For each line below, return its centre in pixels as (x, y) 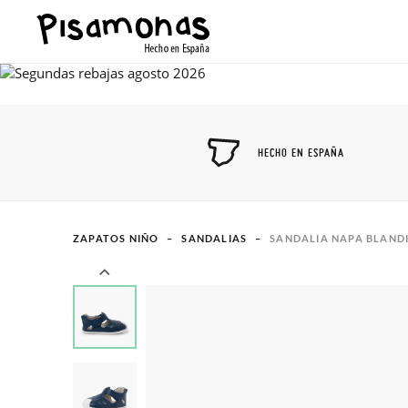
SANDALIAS (214, 238)
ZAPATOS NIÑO (116, 238)
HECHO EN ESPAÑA (301, 152)
